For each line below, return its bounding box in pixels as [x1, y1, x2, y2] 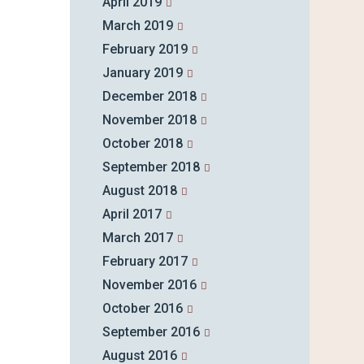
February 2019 [102, 41, 188, 58]
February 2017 [102, 253, 188, 270]
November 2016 [102, 277, 197, 293]
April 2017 [102, 206, 162, 223]
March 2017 [102, 230, 173, 246]
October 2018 [102, 136, 183, 152]
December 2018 [102, 89, 197, 105]
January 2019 [102, 65, 183, 81]
